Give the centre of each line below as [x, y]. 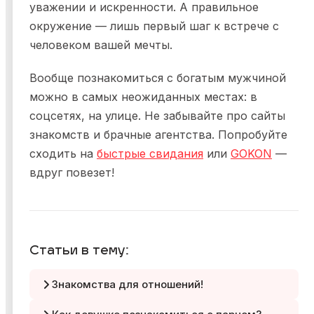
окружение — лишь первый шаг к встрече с [154, 26]
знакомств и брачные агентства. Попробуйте [158, 135]
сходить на [63, 154]
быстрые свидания [150, 154]
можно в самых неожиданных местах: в [143, 97]
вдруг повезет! [72, 173]
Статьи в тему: [79, 252]
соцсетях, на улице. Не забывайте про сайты [157, 116]
